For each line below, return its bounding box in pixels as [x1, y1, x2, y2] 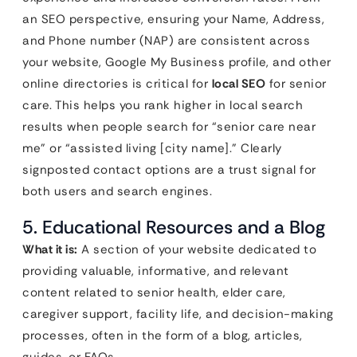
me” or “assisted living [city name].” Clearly [22, 139, 282, 156]
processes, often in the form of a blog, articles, [22, 327, 303, 343]
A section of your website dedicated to [77, 241, 316, 257]
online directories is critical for [22, 75, 212, 92]
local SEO [211, 75, 265, 92]
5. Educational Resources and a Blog [22, 214, 325, 239]
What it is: [22, 241, 78, 257]
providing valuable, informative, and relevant [22, 262, 289, 279]
